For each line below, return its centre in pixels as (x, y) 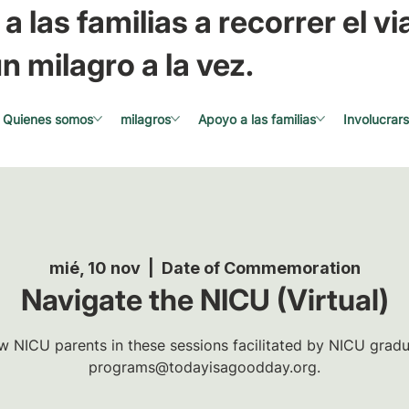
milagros (145, 119)
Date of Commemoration (261, 267)
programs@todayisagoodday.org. (204, 367)
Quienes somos (47, 119)
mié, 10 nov (94, 267)
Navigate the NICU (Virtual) (204, 299)
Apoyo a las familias (257, 119)
